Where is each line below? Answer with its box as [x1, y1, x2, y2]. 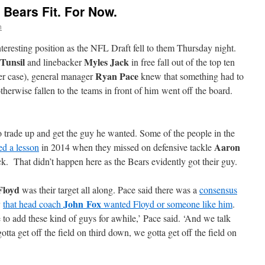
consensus [199, 183, 237, 196]
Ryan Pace [95, 69, 138, 83]
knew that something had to [138, 70, 244, 82]
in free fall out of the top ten [129, 56, 235, 68]
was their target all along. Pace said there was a [20, 183, 199, 196]
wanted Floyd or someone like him [101, 198, 232, 210]
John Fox [63, 197, 101, 211]
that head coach [3, 198, 63, 210]
